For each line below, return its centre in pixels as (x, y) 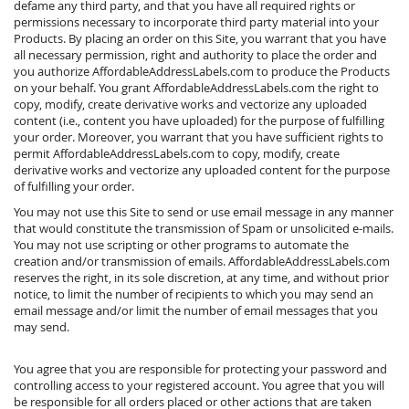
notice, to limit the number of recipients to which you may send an (194, 294)
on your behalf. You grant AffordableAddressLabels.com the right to (196, 88)
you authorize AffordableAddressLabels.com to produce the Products (202, 71)
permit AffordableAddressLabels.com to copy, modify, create (177, 153)
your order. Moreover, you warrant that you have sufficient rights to (199, 137)
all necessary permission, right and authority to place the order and (195, 55)
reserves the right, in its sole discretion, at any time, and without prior (201, 278)
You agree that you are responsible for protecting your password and (200, 369)
